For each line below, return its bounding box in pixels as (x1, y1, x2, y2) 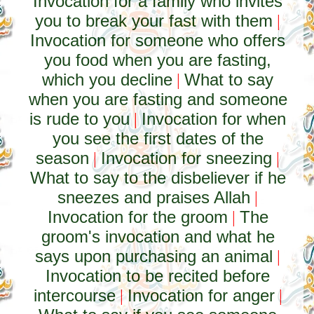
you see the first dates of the (52, 129, 264, 148)
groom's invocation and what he (41, 227, 275, 246)
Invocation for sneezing (101, 149, 273, 168)
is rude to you (29, 109, 130, 128)
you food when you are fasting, (44, 50, 272, 69)
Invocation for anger (127, 286, 275, 305)
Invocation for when (142, 109, 287, 128)
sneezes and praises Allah (57, 188, 251, 207)
